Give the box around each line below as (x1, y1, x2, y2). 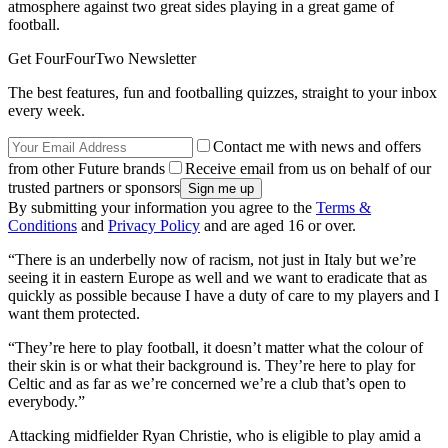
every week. (8, 102, 85, 120)
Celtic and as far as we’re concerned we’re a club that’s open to (8, 375, 406, 393)
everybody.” (8, 393, 85, 411)
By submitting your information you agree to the (8, 199, 316, 217)
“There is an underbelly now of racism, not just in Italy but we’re (8, 251, 416, 269)
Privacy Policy (108, 217, 200, 235)
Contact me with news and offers (213, 138, 421, 156)
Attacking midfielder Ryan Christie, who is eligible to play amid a (8, 427, 421, 445)
